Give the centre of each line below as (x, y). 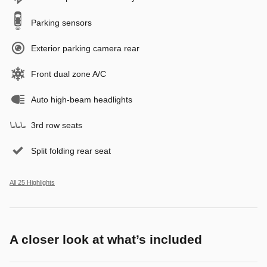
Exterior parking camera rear (85, 48)
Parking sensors (61, 22)
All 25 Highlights (32, 182)
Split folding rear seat (71, 150)
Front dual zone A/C (69, 74)
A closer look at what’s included (106, 239)
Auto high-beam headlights (82, 99)
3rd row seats (57, 125)
